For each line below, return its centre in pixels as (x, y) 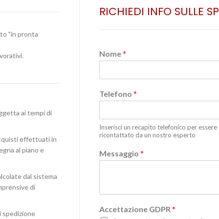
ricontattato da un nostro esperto (147, 135)
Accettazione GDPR (136, 209)
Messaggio (120, 153)
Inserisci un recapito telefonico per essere (158, 127)
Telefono (116, 94)
